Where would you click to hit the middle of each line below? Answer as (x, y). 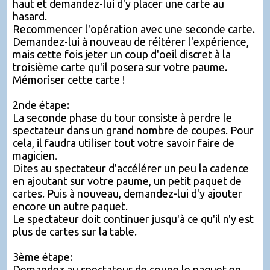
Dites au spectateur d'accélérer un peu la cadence (131, 168)
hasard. (30, 16)
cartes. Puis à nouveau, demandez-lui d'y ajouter (127, 193)
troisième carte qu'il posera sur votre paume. (120, 67)
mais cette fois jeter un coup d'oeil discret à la (122, 54)
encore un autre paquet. (70, 206)
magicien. (35, 155)
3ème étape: (42, 257)
